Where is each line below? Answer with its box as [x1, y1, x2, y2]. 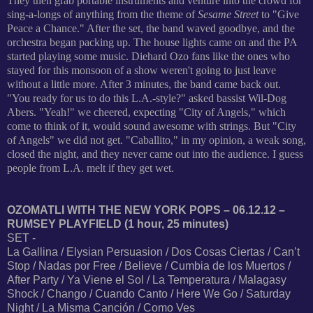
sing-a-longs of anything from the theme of [7, 8, 198, 20]
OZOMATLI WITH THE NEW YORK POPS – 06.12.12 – [7, 203, 285, 216]
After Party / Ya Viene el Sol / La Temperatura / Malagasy [7, 273, 286, 286]
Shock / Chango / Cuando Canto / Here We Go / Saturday [7, 287, 291, 300]
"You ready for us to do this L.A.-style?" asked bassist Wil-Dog [7, 92, 286, 104]
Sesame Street [198, 8, 259, 20]
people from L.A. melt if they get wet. [7, 161, 174, 174]
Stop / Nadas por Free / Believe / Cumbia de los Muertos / [7, 259, 291, 272]
